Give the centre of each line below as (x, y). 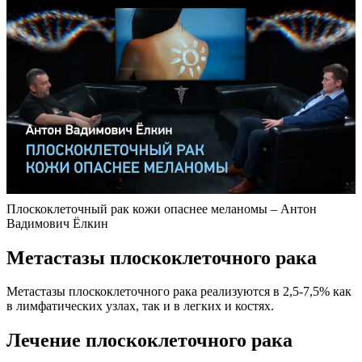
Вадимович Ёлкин (57, 223)
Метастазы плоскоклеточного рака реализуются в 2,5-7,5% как (179, 292)
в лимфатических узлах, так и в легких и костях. (140, 306)
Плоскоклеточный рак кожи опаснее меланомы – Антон (162, 208)
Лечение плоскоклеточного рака (149, 341)
